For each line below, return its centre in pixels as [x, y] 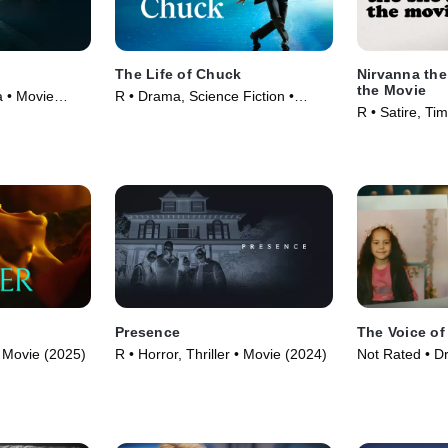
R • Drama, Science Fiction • [205, 96]
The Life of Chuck [178, 74]
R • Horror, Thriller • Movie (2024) [221, 353]
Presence [148, 331]
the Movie [391, 90]
